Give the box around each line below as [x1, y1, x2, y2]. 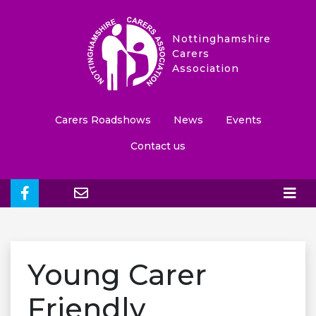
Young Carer [28, 257, 207, 292]
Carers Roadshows [54, 114, 151, 126]
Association [172, 61, 239, 75]
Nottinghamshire [172, 32, 271, 45]
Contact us [130, 140, 186, 152]
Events [225, 114, 262, 126]
